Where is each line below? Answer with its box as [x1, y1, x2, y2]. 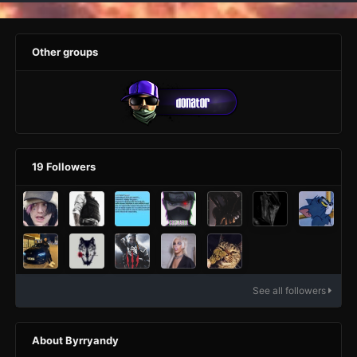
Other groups [32, 45, 98, 59]
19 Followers [32, 160, 96, 174]
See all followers [253, 284, 328, 297]
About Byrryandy [32, 334, 119, 347]
